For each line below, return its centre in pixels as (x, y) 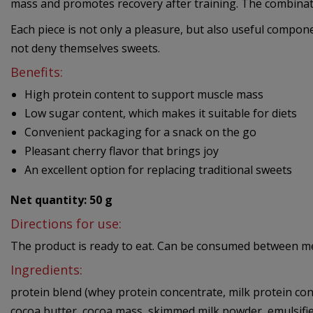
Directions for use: (66, 224)
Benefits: (37, 72)
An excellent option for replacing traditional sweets (158, 170)
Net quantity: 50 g (61, 200)
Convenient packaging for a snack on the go (140, 132)
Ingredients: (46, 270)
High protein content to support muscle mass (144, 95)
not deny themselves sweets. (85, 49)
